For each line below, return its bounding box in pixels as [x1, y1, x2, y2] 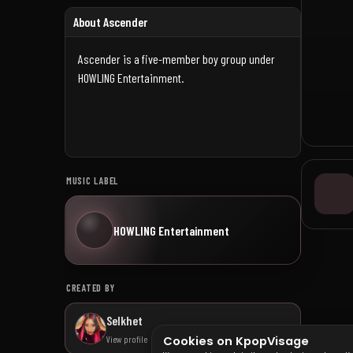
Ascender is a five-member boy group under [78, 51, 275, 66]
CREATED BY [66, 282, 115, 293]
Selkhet [106, 313, 143, 328]
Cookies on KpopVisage [163, 333, 309, 349]
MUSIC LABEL [66, 175, 119, 186]
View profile [106, 333, 147, 344]
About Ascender [73, 14, 147, 29]
